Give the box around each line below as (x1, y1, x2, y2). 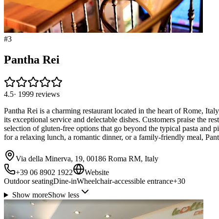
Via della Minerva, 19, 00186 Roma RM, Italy (16, 154, 158, 163)
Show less (47, 191, 79, 199)
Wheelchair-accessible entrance (77, 177, 173, 186)
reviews (36, 90, 60, 99)
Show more (12, 191, 48, 199)
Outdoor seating (4, 177, 53, 186)
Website (85, 168, 109, 177)
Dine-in (53, 177, 77, 186)
